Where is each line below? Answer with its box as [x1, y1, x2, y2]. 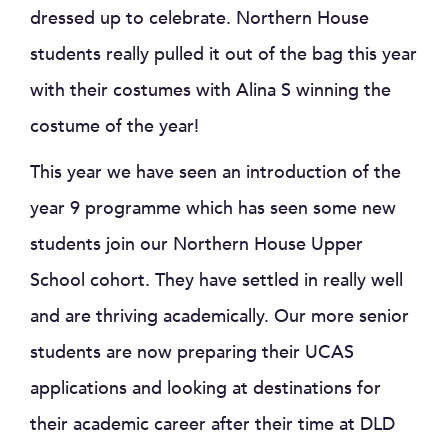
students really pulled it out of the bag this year [30, 42, 417, 68]
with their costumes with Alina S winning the [30, 78, 391, 104]
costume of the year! [30, 114, 199, 140]
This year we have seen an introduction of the [30, 160, 401, 186]
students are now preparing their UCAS [30, 340, 354, 366]
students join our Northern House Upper [30, 232, 363, 258]
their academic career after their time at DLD [30, 412, 395, 438]
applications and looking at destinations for [30, 376, 381, 402]
